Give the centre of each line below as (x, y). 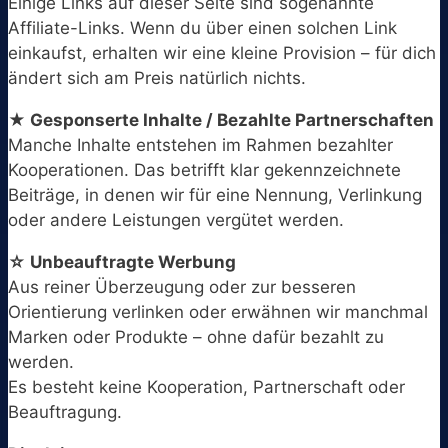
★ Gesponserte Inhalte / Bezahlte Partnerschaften (221, 120)
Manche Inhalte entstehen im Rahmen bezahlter (200, 145)
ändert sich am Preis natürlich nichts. (159, 78)
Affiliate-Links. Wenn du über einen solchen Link (202, 28)
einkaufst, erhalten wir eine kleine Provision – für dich (222, 53)
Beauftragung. (65, 412)
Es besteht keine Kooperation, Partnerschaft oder (206, 387)
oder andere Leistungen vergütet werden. (176, 220)
